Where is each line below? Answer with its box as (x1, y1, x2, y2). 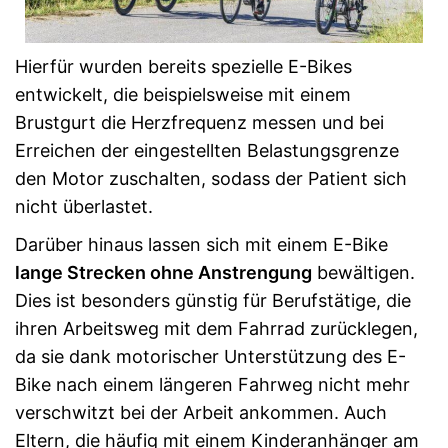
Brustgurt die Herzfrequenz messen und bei (15, 112, 384, 133)
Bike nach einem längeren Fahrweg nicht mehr (15, 374, 410, 395)
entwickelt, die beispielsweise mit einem (15, 84, 351, 105)
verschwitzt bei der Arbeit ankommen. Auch (15, 402, 387, 423)
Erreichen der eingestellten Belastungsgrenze (15, 140, 399, 161)
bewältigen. (312, 262, 415, 283)
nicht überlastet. (15, 196, 153, 217)
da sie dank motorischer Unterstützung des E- (15, 346, 406, 367)
